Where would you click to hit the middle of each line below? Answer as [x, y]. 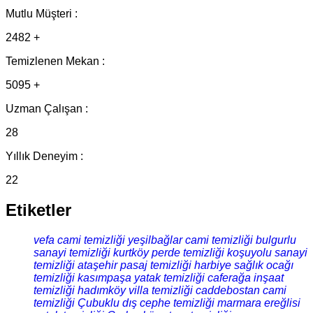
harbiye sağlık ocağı [244, 265]
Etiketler [38, 210]
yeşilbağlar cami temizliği [190, 240]
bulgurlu [276, 240]
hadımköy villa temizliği [135, 291]
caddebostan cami [241, 291]
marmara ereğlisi [259, 303]
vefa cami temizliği [79, 240]
